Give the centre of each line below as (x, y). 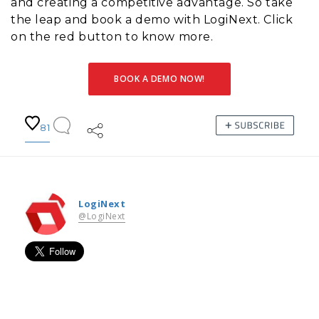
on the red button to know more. (112, 36)
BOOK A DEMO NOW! (159, 78)
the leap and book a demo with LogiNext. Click (152, 19)
